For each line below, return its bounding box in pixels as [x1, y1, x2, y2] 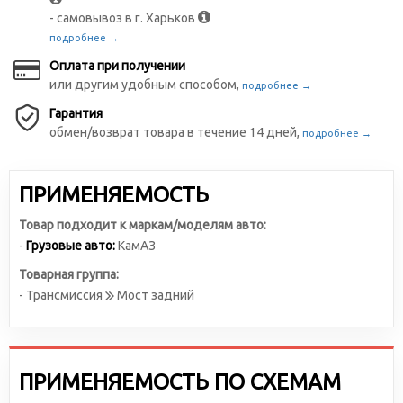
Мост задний [114, 288, 194, 302]
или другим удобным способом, [49, 77, 242, 92]
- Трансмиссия [19, 288, 105, 302]
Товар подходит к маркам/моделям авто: [19, 218, 266, 232]
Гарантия [49, 106, 103, 121]
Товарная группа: [19, 267, 119, 282]
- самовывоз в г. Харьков [49, 11, 198, 25]
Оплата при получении [49, 58, 185, 73]
